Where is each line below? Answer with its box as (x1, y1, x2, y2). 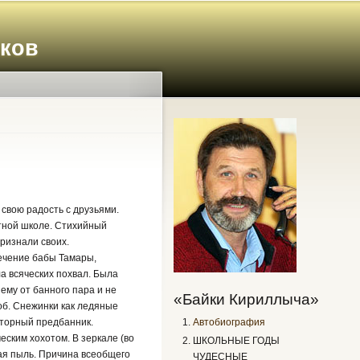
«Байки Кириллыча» (174, 289, 319, 308)
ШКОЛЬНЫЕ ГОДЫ (193, 334, 280, 346)
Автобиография (193, 316, 266, 328)
